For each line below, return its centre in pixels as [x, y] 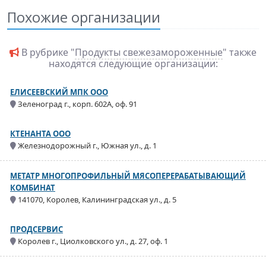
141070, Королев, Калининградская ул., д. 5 [96, 199]
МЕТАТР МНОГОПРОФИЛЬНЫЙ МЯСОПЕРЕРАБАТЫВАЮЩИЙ [128, 176]
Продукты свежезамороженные [149, 52]
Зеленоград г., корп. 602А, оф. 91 [77, 104]
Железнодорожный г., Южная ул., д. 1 [86, 145]
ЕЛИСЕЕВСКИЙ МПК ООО [59, 92]
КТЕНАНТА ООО [40, 134]
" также [240, 52]
